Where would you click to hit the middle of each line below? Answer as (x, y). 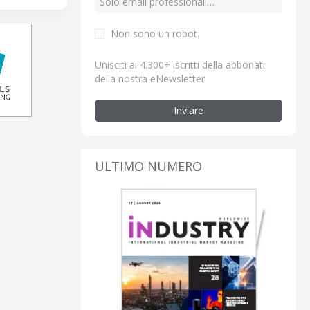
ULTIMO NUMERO (148, 166)
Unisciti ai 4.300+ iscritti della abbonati (180, 64)
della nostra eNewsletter (150, 78)
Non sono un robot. (155, 33)
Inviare (189, 110)
